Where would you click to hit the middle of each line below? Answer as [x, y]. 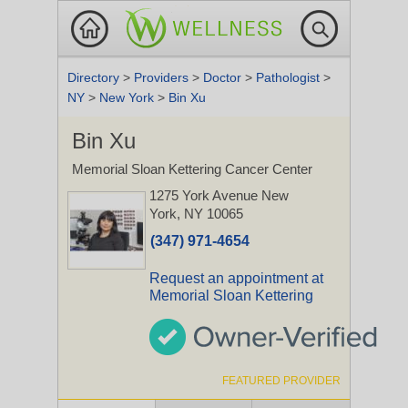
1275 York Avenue [205, 195]
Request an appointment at [236, 278]
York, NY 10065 [196, 214]
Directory [95, 77]
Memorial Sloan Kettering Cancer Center [192, 169]
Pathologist [290, 77]
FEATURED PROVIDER [281, 381]
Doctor [224, 77]
